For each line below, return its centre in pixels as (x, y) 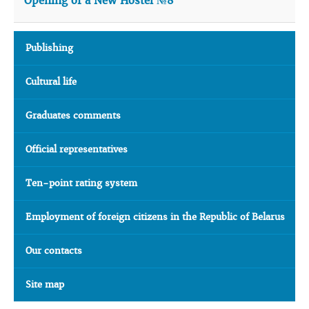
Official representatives (77, 149)
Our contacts (54, 251)
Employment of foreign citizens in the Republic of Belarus (155, 217)
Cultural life (51, 82)
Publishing (49, 48)
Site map (45, 285)
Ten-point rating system (81, 183)
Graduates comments (73, 116)
